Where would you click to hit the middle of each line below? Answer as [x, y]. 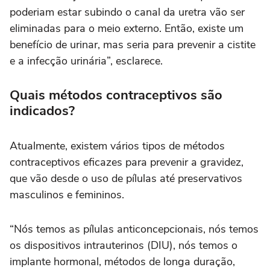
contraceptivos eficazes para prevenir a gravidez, [127, 162]
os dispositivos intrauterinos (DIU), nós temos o [124, 246]
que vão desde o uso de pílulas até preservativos [126, 179]
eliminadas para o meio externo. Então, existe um [127, 29]
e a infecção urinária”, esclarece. [86, 61]
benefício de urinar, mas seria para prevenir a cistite [133, 45]
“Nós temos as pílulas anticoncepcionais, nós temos [134, 229]
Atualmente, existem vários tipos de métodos [117, 146]
